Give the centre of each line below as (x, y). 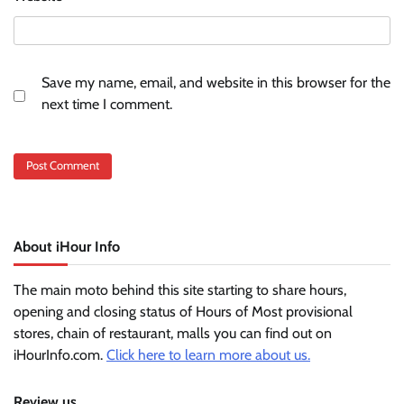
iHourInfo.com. (60, 355)
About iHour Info (67, 247)
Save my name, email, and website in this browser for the (216, 82)
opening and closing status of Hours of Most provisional (183, 312)
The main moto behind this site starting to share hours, (180, 290)
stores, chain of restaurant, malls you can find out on (173, 334)
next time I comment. (107, 104)
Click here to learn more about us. (208, 355)
